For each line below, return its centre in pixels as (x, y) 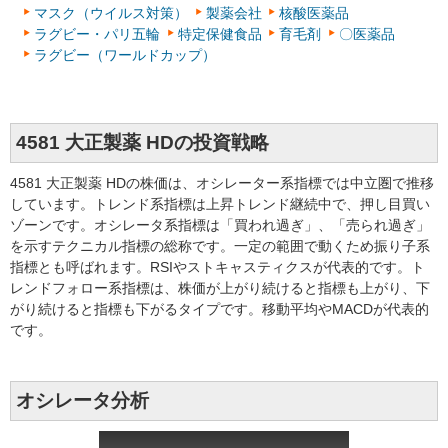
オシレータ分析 (82, 400)
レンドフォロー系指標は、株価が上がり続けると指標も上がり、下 (220, 287)
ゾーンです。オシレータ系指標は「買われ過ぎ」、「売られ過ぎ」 (220, 224)
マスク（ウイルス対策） (111, 12)
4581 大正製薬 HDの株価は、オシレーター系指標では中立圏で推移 (222, 182)
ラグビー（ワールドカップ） (125, 54)
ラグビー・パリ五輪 (97, 33)
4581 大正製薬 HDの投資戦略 (142, 142)
